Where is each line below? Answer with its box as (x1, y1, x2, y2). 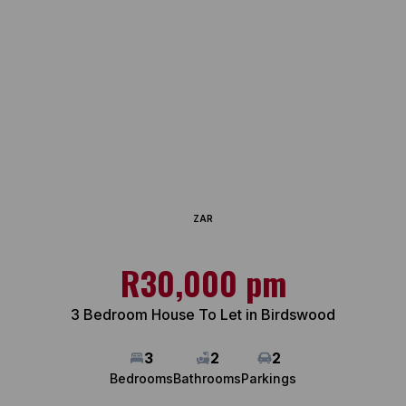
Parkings (241, 371, 296, 386)
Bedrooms (110, 371, 173, 386)
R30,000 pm (120, 258, 286, 306)
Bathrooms (173, 371, 241, 386)
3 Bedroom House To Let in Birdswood (71, 305, 335, 324)
